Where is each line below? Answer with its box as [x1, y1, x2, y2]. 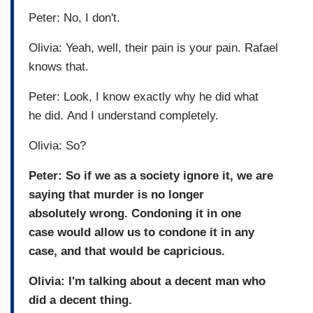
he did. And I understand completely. [29, 109, 222, 123]
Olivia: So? [29, 139, 89, 153]
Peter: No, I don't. [29, 11, 124, 25]
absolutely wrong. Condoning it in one [29, 207, 241, 221]
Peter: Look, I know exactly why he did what [29, 90, 259, 104]
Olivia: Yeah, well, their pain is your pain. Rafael [29, 41, 278, 55]
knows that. [29, 60, 92, 74]
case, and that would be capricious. [29, 245, 228, 259]
